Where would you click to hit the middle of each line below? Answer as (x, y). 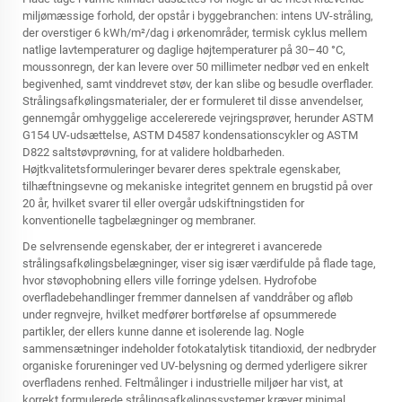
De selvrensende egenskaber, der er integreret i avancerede (172, 246)
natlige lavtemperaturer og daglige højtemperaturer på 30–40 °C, (184, 50)
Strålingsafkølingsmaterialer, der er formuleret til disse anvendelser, (193, 101)
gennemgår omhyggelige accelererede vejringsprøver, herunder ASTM (198, 118)
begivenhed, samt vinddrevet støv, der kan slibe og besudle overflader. (198, 84)
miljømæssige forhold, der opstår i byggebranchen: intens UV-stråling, (198, 16)
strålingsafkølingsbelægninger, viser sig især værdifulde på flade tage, (199, 263)
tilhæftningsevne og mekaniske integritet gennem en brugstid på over (197, 186)
